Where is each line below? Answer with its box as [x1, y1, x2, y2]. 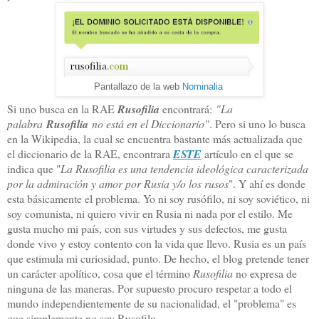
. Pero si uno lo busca [209, 116, 305, 132]
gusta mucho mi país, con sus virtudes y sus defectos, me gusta [7, 221, 287, 236]
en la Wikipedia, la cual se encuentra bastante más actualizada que [7, 131, 303, 147]
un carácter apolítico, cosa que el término [7, 266, 193, 281]
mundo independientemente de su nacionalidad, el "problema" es [7, 296, 296, 311]
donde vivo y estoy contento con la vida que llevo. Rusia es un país [7, 236, 306, 251]
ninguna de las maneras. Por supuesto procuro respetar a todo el [7, 281, 292, 296]
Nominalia [182, 81, 226, 92]
